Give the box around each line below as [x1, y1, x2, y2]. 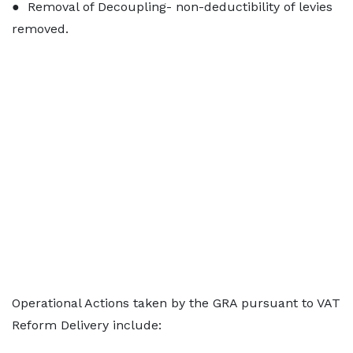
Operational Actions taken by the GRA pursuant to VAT [12, 295, 340, 310]
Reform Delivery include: [12, 318, 162, 333]
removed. [12, 21, 69, 36]
